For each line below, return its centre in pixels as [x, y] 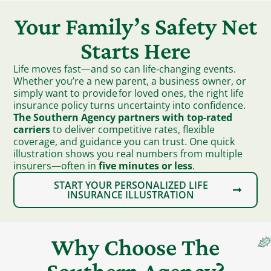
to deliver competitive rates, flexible [133, 130]
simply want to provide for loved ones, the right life [129, 93]
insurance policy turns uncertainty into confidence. [130, 106]
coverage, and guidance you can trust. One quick [124, 142]
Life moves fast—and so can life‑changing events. [125, 69]
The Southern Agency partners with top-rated [123, 118]
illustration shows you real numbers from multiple [128, 154]
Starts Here [135, 51]
